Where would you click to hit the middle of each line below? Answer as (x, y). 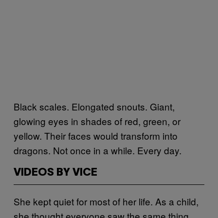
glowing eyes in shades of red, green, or (97, 121)
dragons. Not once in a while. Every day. (98, 150)
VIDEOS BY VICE (55, 173)
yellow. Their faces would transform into (96, 135)
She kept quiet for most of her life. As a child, (106, 201)
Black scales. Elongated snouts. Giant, (94, 106)
